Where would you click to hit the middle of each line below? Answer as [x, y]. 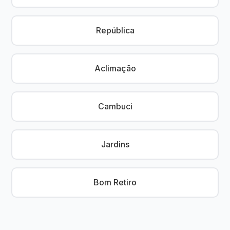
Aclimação [115, 68]
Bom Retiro [115, 182]
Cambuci [115, 106]
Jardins [115, 144]
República [115, 30]
